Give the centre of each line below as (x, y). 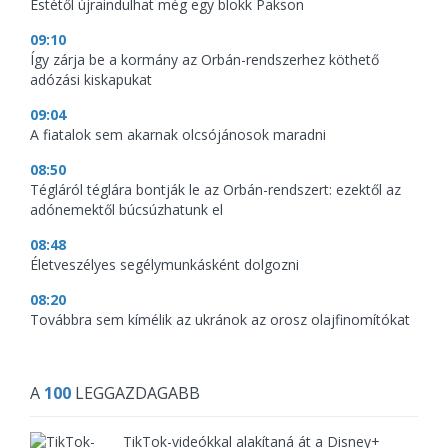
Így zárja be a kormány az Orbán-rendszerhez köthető (204, 60)
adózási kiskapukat (91, 80)
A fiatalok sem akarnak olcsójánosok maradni (178, 135)
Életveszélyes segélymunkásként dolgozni (164, 265)
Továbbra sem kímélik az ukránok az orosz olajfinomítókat (220, 320)
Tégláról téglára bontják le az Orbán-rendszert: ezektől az (215, 190)
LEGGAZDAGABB (135, 393)
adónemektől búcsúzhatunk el (126, 210)
